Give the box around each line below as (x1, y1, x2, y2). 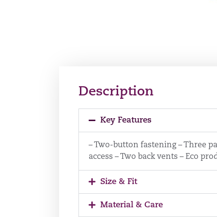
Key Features (100, 116, 152, 124)
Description (78, 85, 154, 99)
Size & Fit (100, 177, 137, 186)
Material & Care (100, 201, 163, 209)
